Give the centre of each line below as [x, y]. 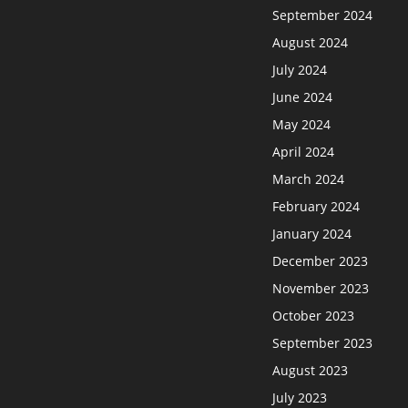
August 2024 [311, 42]
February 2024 [316, 206]
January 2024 [312, 233]
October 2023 [314, 315]
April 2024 [304, 151]
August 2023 [311, 370]
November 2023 [321, 288]
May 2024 [302, 124]
